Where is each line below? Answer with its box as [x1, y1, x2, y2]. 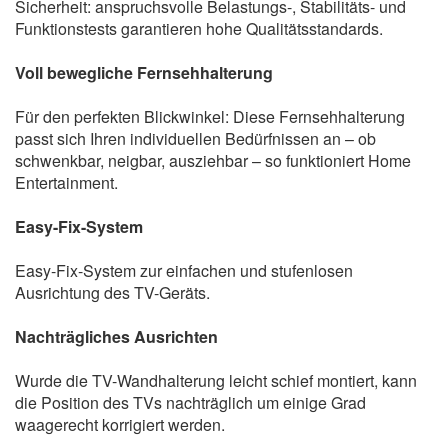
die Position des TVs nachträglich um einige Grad [15, 390, 366, 414]
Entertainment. [15, 170, 118, 194]
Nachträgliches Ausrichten [15, 324, 218, 348]
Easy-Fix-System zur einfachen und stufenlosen [15, 258, 353, 282]
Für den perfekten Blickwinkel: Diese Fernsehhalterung [15, 104, 405, 128]
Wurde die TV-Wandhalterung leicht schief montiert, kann [15, 368, 417, 392]
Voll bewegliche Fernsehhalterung [15, 60, 273, 84]
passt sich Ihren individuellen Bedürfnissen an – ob [15, 126, 376, 150]
